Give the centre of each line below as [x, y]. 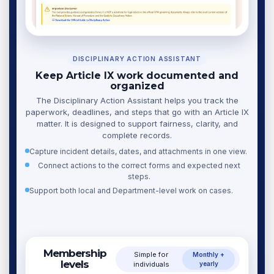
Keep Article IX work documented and [137, 76]
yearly [209, 264]
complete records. [137, 135]
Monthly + [209, 255]
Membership [75, 254]
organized [137, 86]
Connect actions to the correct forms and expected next [139, 166]
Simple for [151, 255]
